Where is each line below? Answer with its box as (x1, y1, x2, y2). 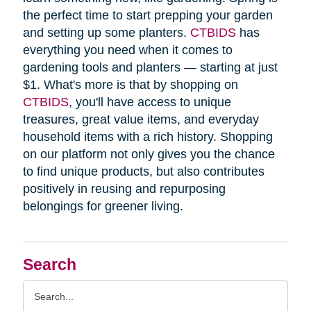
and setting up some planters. (22, 25, 190, 40)
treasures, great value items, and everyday (22, 112, 259, 126)
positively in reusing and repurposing (22, 181, 226, 196)
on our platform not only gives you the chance (22, 146, 275, 161)
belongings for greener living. (22, 199, 183, 213)
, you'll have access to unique (68, 94, 231, 109)
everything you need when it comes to (22, 42, 233, 57)
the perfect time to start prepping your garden (22, 8, 273, 22)
